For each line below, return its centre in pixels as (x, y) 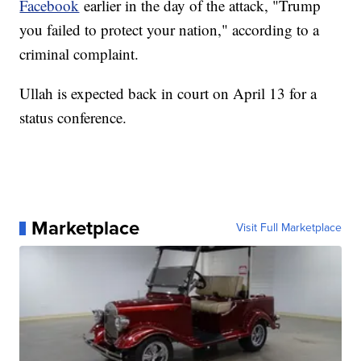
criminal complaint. (79, 54)
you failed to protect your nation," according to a (170, 30)
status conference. (73, 118)
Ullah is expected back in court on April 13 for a (168, 93)
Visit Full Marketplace (288, 228)
